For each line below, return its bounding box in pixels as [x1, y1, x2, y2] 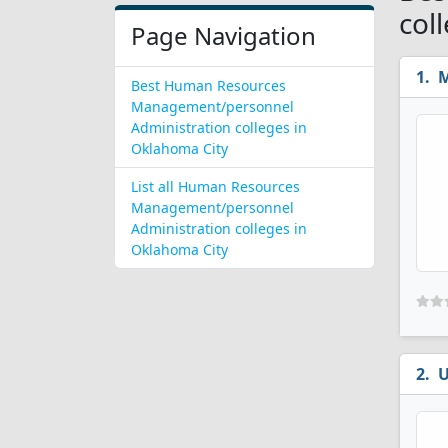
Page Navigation [131, 19, 316, 52]
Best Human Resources [131, 76, 286, 95]
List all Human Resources [131, 177, 300, 196]
